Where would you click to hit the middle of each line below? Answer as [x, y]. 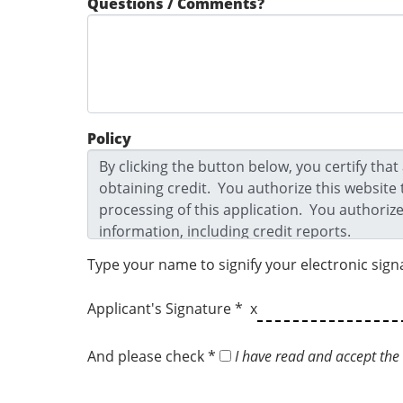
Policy [109, 139]
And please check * [153, 357]
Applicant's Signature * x [172, 309]
